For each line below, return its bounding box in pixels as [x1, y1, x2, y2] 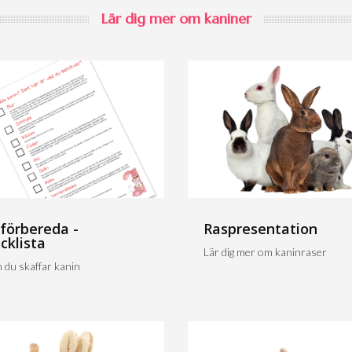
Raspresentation [203, 218, 317, 238]
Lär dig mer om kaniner [101, 9, 251, 27]
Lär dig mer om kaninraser [203, 244, 327, 258]
